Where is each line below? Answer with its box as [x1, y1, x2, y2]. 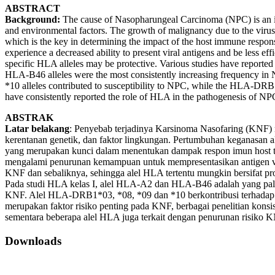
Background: [5, 14, 60, 25]
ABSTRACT [5, 3, 60, 14]
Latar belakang [5, 123, 69, 134]
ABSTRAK [5, 112, 53, 123]
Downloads [5, 234, 61, 247]
